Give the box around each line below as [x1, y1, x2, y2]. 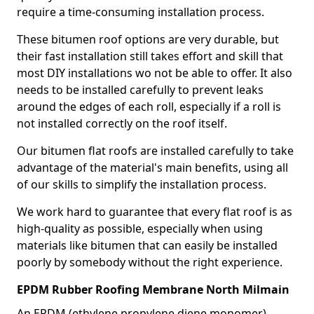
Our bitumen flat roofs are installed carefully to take [17, 143, 294, 158]
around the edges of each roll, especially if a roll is [17, 99, 281, 114]
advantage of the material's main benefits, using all [17, 160, 288, 175]
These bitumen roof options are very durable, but [17, 32, 279, 47]
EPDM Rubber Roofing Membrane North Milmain [17, 282, 289, 297]
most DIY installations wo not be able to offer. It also [17, 65, 292, 81]
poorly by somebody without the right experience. [17, 254, 282, 270]
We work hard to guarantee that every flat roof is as [17, 204, 292, 219]
